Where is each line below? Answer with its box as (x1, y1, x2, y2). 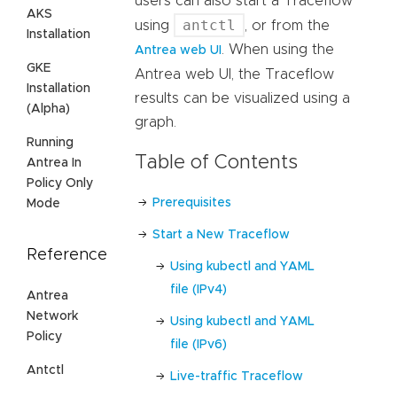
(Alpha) (27, 102, 70, 115)
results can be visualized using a (135, 91, 350, 106)
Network (27, 309, 78, 323)
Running (27, 136, 74, 149)
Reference (27, 246, 107, 263)
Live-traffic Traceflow (170, 370, 303, 383)
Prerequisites (152, 196, 231, 209)
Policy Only (27, 176, 93, 190)
